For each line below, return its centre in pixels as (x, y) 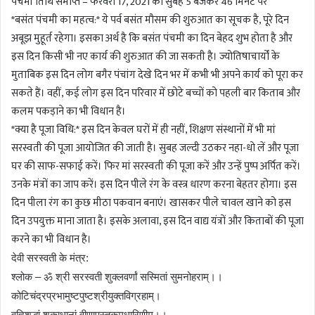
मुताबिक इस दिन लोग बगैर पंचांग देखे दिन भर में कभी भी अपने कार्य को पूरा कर (157, 75)
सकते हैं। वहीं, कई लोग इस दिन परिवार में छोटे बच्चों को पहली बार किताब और (156, 94)
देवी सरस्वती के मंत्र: (50, 258)
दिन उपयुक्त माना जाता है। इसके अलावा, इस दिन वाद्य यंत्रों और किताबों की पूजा (157, 221)
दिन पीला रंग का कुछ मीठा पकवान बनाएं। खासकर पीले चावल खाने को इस (151, 203)
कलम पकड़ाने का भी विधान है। (69, 112)
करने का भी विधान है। (51, 240)
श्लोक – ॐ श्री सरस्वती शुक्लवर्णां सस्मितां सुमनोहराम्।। (117, 277)
